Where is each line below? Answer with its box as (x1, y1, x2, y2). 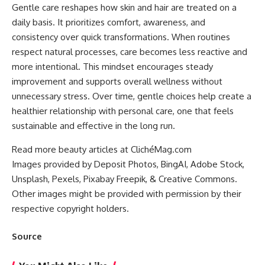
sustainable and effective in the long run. (12, 119, 175, 131)
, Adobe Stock (186, 158, 243, 170)
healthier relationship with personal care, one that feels (12, 105, 234, 117)
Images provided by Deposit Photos (12, 158, 157, 170)
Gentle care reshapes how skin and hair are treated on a (12, 1, 237, 13)
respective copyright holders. (12, 202, 129, 214)
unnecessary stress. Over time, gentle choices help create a (12, 90, 251, 102)
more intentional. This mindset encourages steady (12, 60, 213, 72)
